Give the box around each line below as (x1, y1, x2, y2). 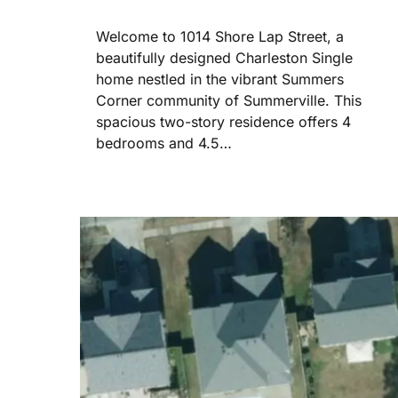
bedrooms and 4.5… (96, 134, 232, 153)
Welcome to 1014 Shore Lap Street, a (96, 28, 344, 46)
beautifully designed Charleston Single (96, 49, 353, 68)
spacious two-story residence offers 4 (96, 113, 351, 131)
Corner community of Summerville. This (96, 92, 362, 110)
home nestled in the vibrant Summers (96, 70, 344, 89)
